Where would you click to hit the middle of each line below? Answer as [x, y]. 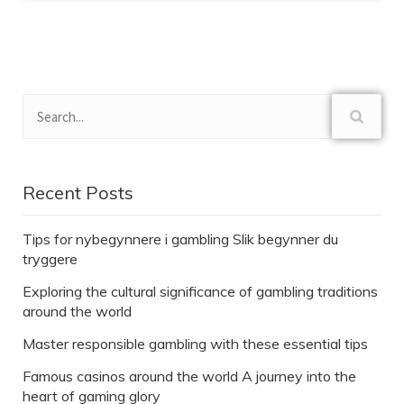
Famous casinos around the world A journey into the [189, 376]
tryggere [50, 259]
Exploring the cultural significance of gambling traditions [200, 292]
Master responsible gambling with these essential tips [195, 344]
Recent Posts [78, 193]
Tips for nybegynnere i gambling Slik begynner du [180, 239]
